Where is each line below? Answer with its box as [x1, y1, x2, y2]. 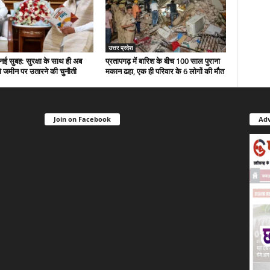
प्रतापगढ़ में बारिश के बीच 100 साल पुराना [105, 55, 220, 66]
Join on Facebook [53, 114, 111, 124]
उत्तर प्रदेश [108, 43, 133, 52]
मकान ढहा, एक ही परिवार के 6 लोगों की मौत [105, 65, 224, 77]
